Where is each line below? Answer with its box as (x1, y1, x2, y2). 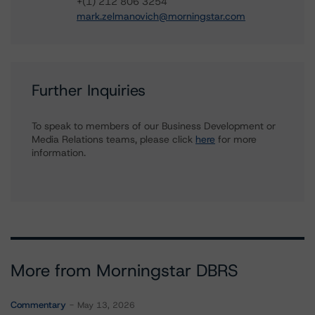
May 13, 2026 (77, 300, 135, 311)
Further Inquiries (32, 80, 146, 101)
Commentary (11, 299, 66, 311)
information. (32, 146, 86, 159)
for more (215, 133, 257, 146)
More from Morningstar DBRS (11, 259, 238, 282)
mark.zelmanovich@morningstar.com (77, 10, 245, 22)
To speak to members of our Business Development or (32, 120, 276, 132)
